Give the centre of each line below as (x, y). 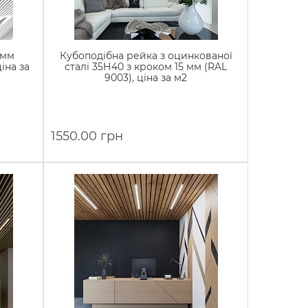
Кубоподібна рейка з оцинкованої (146, 56)
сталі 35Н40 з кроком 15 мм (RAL (146, 67)
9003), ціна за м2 (146, 78)
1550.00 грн (87, 136)
